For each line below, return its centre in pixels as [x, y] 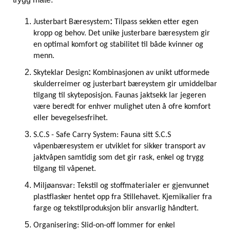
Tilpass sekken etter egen [156, 22]
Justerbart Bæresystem [72, 22]
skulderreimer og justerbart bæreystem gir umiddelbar [125, 84]
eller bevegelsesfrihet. [71, 118]
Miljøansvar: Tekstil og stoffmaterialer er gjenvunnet [121, 186]
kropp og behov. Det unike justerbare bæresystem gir [122, 33]
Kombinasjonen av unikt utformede [151, 73]
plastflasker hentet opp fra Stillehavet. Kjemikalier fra [123, 197]
